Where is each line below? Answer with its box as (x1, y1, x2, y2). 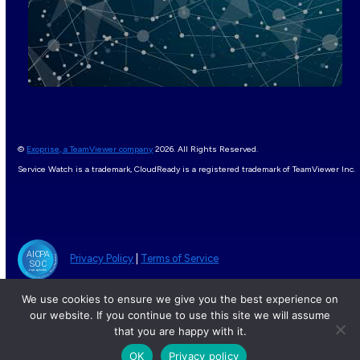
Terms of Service (141, 252, 219, 265)
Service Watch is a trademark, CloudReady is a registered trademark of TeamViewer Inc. (18, 163, 356, 174)
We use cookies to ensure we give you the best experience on (22, 292, 338, 305)
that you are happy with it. (113, 325, 247, 337)
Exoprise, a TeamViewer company (27, 143, 153, 154)
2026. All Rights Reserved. (153, 143, 259, 154)
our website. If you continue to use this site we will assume (30, 309, 330, 321)
